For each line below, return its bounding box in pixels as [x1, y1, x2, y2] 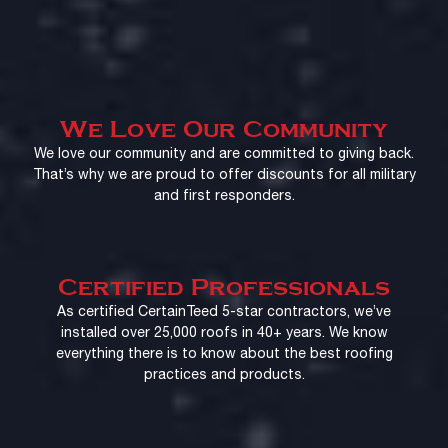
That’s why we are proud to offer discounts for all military [32, 168, 416, 182]
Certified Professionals [58, 276, 390, 301]
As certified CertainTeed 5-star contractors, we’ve [57, 305, 391, 319]
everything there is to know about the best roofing [55, 347, 393, 361]
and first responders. [153, 189, 295, 203]
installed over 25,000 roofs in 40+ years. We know [60, 326, 388, 340]
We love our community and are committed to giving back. [34, 147, 414, 161]
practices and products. [143, 368, 305, 382]
